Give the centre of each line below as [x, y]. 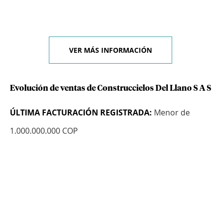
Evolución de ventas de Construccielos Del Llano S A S [110, 89]
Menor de [171, 113]
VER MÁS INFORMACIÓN [110, 50]
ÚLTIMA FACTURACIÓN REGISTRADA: [81, 113]
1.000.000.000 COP [44, 131]
